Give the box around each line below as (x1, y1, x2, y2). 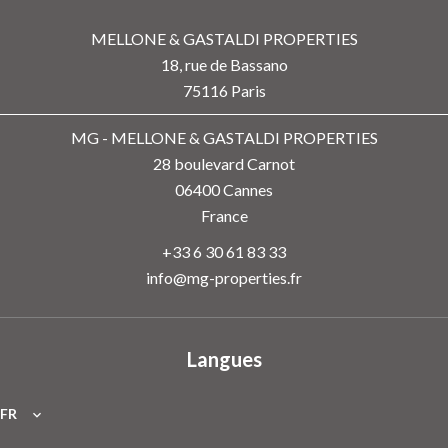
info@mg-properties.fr (146, 267, 302, 287)
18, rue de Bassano (160, 54, 288, 74)
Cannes (220, 179, 273, 199)
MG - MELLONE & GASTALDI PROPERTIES (70, 127, 378, 147)
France (200, 205, 248, 225)
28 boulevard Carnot (153, 153, 295, 173)
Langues (186, 346, 262, 371)
